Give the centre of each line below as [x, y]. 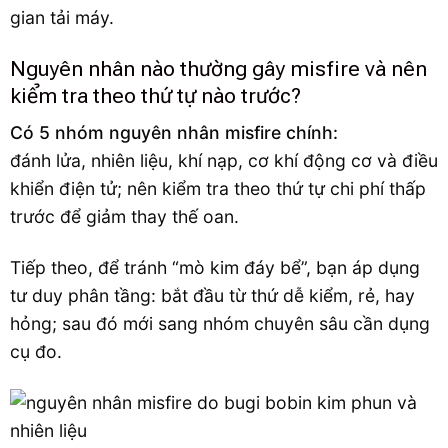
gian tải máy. [62, 17]
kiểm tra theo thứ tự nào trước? [155, 95]
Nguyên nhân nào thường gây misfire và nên [218, 68]
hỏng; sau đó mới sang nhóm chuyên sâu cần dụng [220, 324]
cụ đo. [36, 352]
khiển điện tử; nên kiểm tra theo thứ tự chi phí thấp [218, 189]
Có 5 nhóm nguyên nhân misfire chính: [174, 133]
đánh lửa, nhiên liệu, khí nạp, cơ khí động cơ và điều [224, 161]
